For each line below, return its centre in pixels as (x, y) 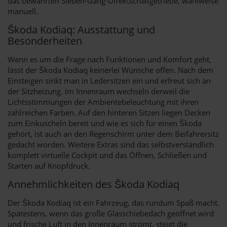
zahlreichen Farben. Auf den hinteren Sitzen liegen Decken (109, 112)
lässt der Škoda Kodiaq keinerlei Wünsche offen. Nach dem (110, 70)
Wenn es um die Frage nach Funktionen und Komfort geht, (109, 59)
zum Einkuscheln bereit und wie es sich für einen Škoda (105, 123)
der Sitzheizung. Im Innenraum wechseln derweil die (99, 91)
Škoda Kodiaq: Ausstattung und (81, 29)
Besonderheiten (45, 41)
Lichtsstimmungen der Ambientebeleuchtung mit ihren (103, 102)
